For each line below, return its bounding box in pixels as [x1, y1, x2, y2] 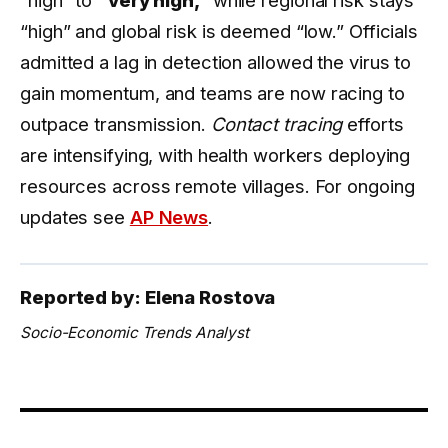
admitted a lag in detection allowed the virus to [20, 50, 412, 73]
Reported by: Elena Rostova [20, 285, 276, 308]
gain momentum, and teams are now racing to [20, 81, 405, 104]
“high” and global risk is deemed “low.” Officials [20, 19, 419, 42]
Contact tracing [210, 112, 343, 135]
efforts [342, 112, 404, 135]
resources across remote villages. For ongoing [20, 174, 415, 197]
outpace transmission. [20, 112, 211, 135]
